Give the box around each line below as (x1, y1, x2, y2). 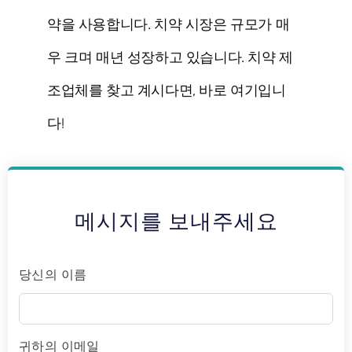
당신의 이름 (19, 266, 87, 284)
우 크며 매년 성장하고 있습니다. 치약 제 (47, 48, 293, 66)
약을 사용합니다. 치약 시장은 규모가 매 (47, 15, 290, 33)
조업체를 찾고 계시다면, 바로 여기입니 (47, 81, 286, 99)
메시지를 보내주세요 (74, 209, 278, 235)
